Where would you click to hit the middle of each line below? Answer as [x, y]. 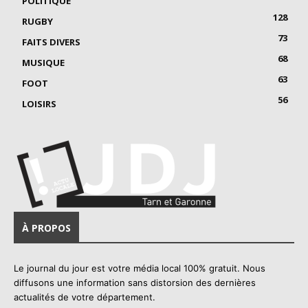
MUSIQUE [43, 62]
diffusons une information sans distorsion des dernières [135, 282]
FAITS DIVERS [51, 42]
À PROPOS [46, 228]
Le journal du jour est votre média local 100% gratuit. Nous [140, 268]
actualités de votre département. [85, 297]
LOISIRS [39, 103]
